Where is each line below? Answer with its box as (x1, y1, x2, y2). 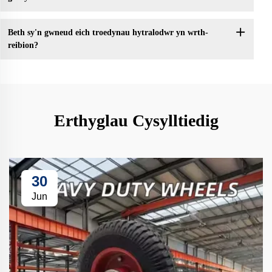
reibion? (7, 41, 38, 50)
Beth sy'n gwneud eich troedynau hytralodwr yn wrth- (7, 28, 208, 38)
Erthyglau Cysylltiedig (53, 110, 219, 130)
